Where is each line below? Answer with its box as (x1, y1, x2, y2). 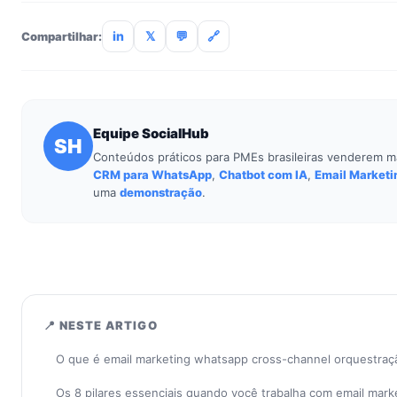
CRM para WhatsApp (93, 167, 212, 182)
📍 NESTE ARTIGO (43, 318, 158, 332)
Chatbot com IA (219, 167, 307, 182)
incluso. (40, 16, 83, 31)
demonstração (120, 185, 202, 199)
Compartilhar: (21, 29, 102, 43)
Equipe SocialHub (93, 125, 209, 142)
